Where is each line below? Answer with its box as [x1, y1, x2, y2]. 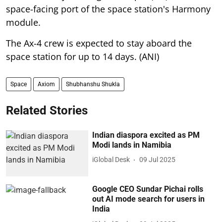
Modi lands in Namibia [92, 140, 172, 150]
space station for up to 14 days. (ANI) [6, 50, 159, 62]
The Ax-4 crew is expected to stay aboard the [6, 37, 192, 49]
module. [6, 16, 41, 28]
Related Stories [6, 103, 88, 117]
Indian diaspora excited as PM [92, 130, 200, 140]
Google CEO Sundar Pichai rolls [92, 184, 204, 194]
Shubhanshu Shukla [66, 80, 120, 88]
